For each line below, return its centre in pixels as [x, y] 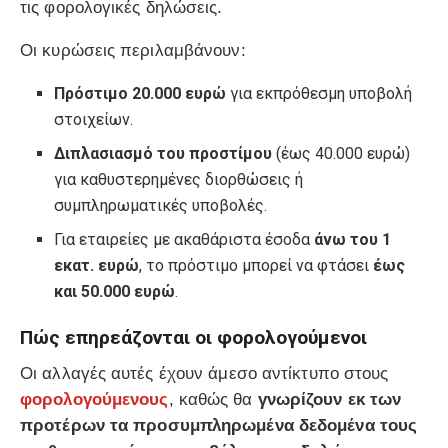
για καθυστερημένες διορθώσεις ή [179, 179]
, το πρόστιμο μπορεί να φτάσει [256, 265]
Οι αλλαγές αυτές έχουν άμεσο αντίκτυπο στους [204, 374]
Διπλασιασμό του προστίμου [165, 153]
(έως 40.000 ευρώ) [343, 153]
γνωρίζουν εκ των [329, 400]
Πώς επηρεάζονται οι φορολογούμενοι [193, 337]
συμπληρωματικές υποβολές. [161, 205]
